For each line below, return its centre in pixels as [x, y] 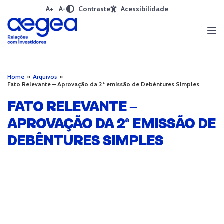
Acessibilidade [144, 9]
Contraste [94, 9]
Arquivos [45, 77]
